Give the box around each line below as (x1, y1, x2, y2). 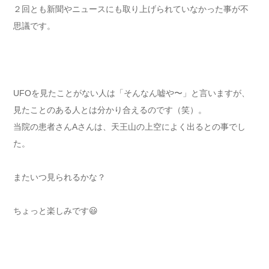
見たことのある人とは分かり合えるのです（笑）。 (13, 105, 207, 115)
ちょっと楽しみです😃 (13, 206, 98, 216)
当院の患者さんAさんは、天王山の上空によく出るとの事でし (13, 122, 246, 132)
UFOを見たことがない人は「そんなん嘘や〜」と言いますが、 (13, 88, 250, 98)
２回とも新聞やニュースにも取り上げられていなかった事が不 (13, 4, 249, 14)
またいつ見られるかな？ (13, 172, 106, 183)
